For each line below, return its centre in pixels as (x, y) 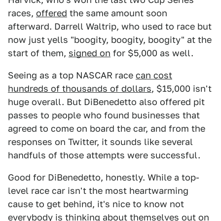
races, (22, 13)
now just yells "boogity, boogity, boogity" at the (110, 40)
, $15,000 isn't (182, 89)
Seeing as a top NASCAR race (72, 75)
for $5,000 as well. (152, 53)
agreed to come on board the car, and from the (107, 129)
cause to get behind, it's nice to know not (96, 204)
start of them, (38, 53)
